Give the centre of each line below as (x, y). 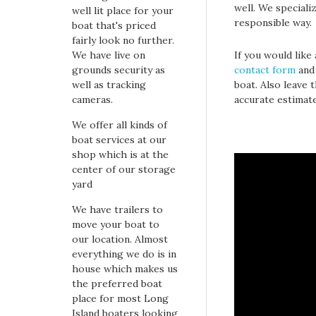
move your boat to (116, 224)
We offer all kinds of (120, 124)
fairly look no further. (123, 40)
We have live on (109, 55)
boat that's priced (114, 25)
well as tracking (109, 84)
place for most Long (120, 298)
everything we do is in (124, 254)
